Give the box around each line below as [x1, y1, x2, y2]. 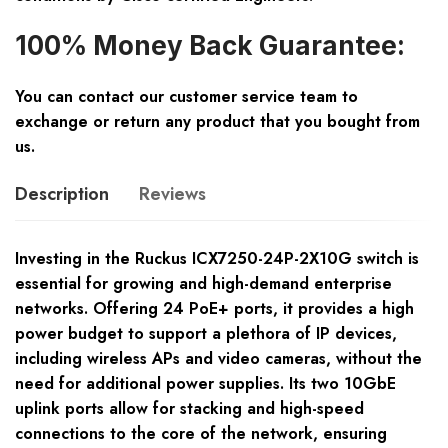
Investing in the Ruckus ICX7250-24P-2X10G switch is [15, 247, 419, 271]
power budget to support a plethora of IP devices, [15, 322, 397, 346]
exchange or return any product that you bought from [15, 110, 420, 134]
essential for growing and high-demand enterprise [15, 272, 392, 296]
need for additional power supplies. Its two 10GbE [15, 372, 396, 396]
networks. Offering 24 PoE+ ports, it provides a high [15, 297, 414, 321]
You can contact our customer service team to [15, 85, 358, 109]
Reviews [139, 181, 206, 208]
